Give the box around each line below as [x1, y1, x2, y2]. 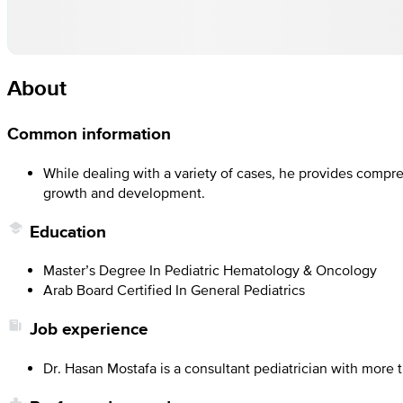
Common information [7, 121, 171, 147]
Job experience [30, 317, 148, 342]
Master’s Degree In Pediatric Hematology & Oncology [43, 262, 377, 279]
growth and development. [43, 184, 205, 201]
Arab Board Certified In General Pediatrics [43, 282, 305, 299]
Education [30, 219, 106, 244]
